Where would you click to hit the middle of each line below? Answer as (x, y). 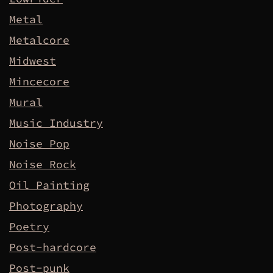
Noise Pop (39, 144)
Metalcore (39, 40)
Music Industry (56, 123)
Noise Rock (43, 165)
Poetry (29, 227)
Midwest (33, 61)
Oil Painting (49, 185)
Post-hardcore (53, 247)
